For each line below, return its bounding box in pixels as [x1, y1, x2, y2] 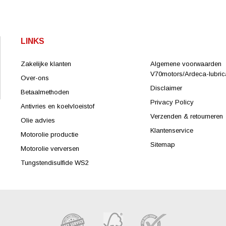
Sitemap [150, 141, 176, 148]
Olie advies [21, 117, 55, 124]
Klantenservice [150, 127, 194, 134]
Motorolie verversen [21, 145, 79, 152]
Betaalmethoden [21, 88, 69, 96]
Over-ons [21, 74, 49, 82]
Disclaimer [150, 84, 183, 92]
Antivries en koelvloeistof [21, 102, 94, 110]
